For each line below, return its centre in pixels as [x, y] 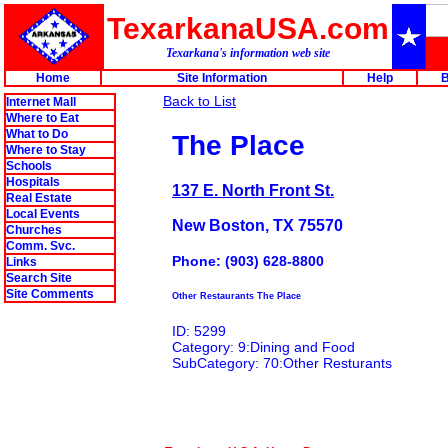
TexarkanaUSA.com [248, 28]
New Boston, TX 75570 [257, 224]
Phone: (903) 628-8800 [248, 261]
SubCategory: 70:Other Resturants [284, 363]
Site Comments [50, 294]
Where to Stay [46, 150]
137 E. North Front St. [253, 189]
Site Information [222, 78]
